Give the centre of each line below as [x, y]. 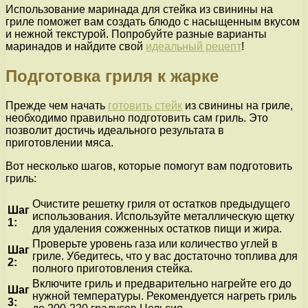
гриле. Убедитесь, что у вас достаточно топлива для [165, 256]
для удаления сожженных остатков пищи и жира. [157, 228]
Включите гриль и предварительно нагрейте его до [162, 283]
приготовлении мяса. [59, 142]
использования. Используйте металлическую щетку [163, 216]
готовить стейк [145, 105]
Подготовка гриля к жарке [112, 76]
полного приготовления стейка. [112, 268]
